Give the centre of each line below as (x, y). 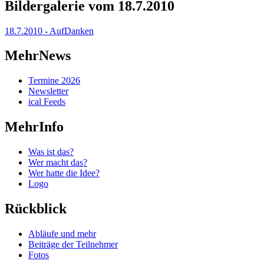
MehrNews (38, 56)
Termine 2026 (54, 81)
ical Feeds (47, 102)
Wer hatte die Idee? (64, 173)
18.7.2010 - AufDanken (49, 31)
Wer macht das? (58, 163)
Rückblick (36, 209)
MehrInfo (34, 127)
